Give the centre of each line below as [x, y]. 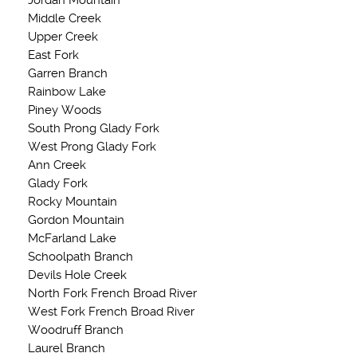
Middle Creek [65, 18]
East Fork [53, 55]
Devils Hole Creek [77, 275]
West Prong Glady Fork [92, 147]
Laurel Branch [67, 348]
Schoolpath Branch [80, 257]
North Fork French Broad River [112, 293]
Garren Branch [68, 73]
